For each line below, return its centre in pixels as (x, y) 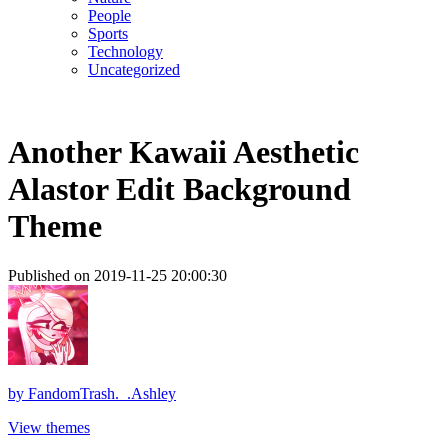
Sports (108, 33)
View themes (49, 427)
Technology (125, 51)
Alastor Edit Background (179, 189)
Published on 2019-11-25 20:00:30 (117, 275)
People (109, 15)
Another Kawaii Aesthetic (183, 152)
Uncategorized (134, 69)
